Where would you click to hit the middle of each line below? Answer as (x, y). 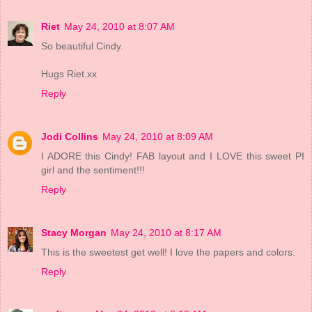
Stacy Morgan (74, 232)
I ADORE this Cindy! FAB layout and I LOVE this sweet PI (173, 156)
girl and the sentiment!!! (93, 170)
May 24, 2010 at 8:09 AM (158, 136)
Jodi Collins (70, 136)
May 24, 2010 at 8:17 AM (166, 232)
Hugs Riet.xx (69, 73)
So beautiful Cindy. (82, 46)
